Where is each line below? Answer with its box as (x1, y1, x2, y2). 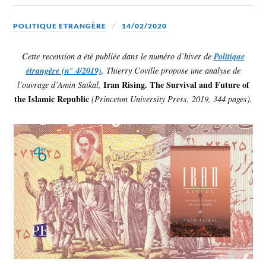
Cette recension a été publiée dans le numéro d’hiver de (21, 50, 214, 62)
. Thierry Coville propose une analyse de (101, 64, 240, 76)
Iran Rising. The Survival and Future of (103, 78, 249, 91)
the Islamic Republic (14, 92, 89, 105)
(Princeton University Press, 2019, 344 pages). (91, 93, 252, 104)
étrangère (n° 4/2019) (26, 64, 102, 77)
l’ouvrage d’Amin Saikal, (17, 78, 101, 90)
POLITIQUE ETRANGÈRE (13, 21, 107, 30)
